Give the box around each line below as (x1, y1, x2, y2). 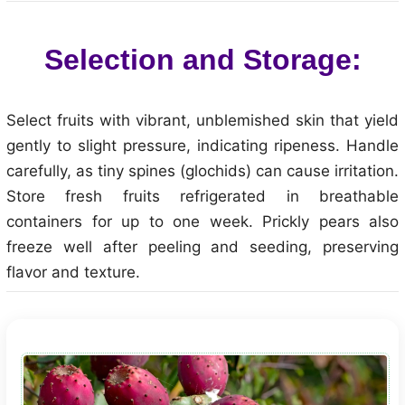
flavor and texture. (6, 263, 140, 281)
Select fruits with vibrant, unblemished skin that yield (6, 111, 399, 129)
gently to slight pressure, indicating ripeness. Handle (6, 137, 399, 155)
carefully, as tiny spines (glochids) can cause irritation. (6, 162, 399, 180)
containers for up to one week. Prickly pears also (6, 212, 399, 231)
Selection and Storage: (43, 43, 362, 76)
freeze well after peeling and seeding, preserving (6, 238, 399, 256)
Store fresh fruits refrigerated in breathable (6, 187, 399, 205)
